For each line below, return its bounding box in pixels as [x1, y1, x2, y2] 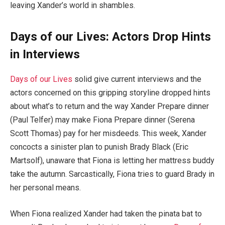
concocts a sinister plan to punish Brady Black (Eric [10, 142, 188, 152]
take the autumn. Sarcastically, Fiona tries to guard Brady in [10, 169, 214, 179]
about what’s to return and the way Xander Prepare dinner [10, 101, 209, 111]
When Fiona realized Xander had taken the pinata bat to [10, 208, 202, 218]
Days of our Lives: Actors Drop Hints [10, 30, 211, 44]
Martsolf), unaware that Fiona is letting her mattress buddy [10, 156, 214, 166]
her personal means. [10, 183, 81, 193]
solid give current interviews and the [72, 74, 201, 84]
